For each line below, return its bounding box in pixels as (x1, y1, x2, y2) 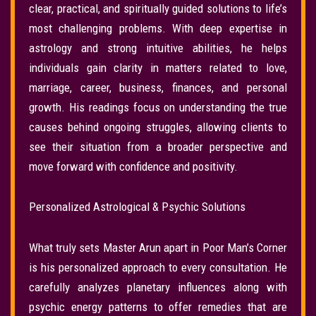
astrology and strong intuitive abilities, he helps (29, 40, 287, 55)
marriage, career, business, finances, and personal (29, 80, 287, 95)
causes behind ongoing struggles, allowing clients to (29, 119, 287, 134)
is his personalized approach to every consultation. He (29, 260, 287, 275)
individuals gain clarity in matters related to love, (29, 60, 287, 75)
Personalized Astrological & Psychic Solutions (29, 200, 245, 214)
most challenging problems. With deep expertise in (29, 20, 287, 35)
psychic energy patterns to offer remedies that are (29, 300, 287, 315)
